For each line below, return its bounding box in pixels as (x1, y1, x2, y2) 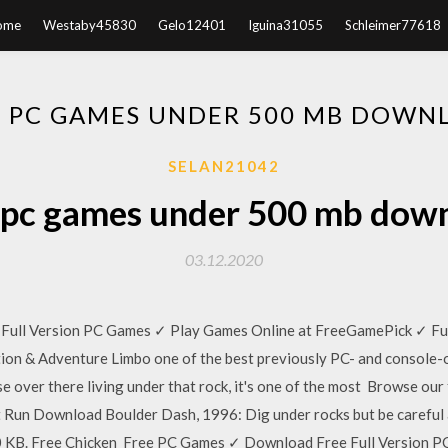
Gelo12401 (157, 17, 226, 33)
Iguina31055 (247, 17, 323, 33)
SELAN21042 (168, 157, 280, 175)
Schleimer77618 (344, 17, 441, 33)
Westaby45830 (42, 17, 136, 33)
